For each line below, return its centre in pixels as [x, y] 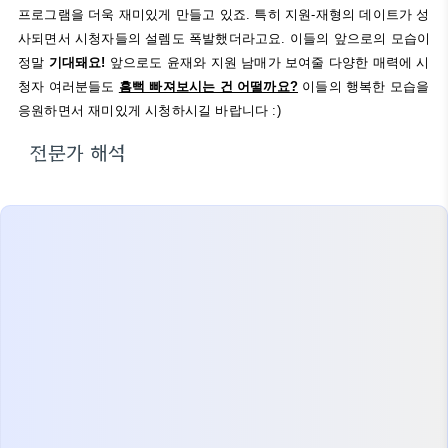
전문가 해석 [78, 152]
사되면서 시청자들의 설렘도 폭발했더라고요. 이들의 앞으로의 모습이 [224, 38]
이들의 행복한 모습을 [364, 86]
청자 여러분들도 [68, 86]
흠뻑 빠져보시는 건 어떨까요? [208, 86]
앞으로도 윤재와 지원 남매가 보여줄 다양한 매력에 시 [267, 62]
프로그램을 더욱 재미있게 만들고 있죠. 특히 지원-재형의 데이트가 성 [224, 14]
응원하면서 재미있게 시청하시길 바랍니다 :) [149, 110]
